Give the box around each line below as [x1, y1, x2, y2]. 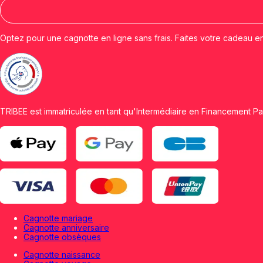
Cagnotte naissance [23, 249, 100, 259]
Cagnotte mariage [23, 213, 93, 223]
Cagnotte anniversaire [23, 222, 109, 232]
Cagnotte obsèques [23, 232, 101, 242]
